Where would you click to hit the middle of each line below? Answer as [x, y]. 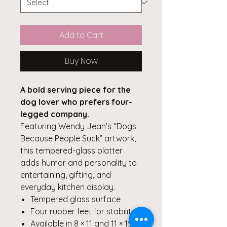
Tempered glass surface [75, 199]
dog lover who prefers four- [76, 102]
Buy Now [81, 61]
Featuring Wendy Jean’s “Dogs [78, 126]
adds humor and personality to [79, 162]
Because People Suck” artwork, [78, 138]
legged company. [55, 114]
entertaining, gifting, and [66, 175]
